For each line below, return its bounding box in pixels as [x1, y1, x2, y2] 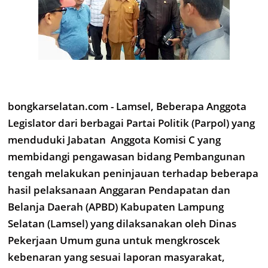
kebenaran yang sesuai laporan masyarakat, [8, 250, 225, 264]
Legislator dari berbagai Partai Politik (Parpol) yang [8, 116, 255, 130]
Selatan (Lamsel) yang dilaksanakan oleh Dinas [8, 217, 236, 230]
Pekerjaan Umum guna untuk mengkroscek [8, 233, 220, 247]
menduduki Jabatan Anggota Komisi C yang [8, 133, 221, 147]
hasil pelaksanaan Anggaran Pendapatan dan [8, 183, 230, 197]
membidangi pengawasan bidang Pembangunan [8, 150, 245, 163]
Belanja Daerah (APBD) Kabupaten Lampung [8, 200, 224, 214]
